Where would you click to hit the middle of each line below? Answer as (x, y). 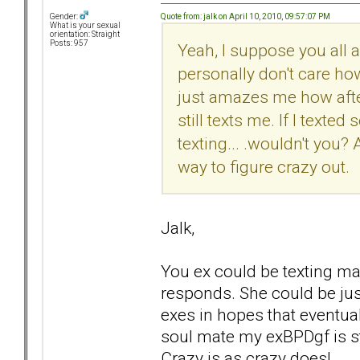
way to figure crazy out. (264, 166)
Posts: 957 (69, 43)
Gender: (65, 17)
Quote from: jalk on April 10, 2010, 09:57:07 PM (245, 16)
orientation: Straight (85, 35)
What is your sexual (85, 26)
